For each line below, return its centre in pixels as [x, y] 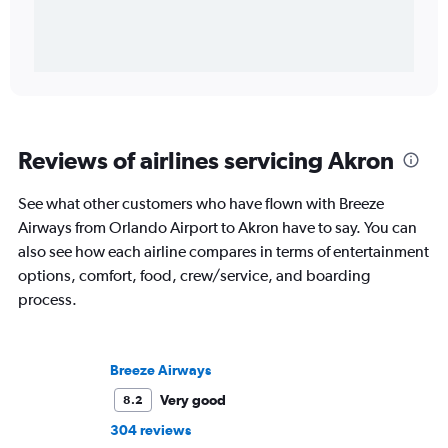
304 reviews [150, 430]
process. [47, 300]
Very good [193, 400]
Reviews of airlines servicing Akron [206, 160]
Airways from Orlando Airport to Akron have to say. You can [217, 228]
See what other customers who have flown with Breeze [201, 204]
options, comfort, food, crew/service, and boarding [194, 276]
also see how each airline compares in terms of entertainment [223, 252]
